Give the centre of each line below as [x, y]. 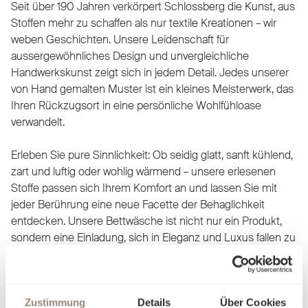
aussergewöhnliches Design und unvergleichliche [130, 56]
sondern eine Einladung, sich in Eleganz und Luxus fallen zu [153, 237]
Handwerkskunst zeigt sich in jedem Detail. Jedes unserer [150, 72]
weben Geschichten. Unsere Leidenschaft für [120, 39]
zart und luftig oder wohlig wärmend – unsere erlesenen [143, 171]
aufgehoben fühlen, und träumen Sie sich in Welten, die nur [153, 270]
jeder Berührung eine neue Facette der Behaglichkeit [138, 204]
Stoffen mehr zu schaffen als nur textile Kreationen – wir [144, 23]
